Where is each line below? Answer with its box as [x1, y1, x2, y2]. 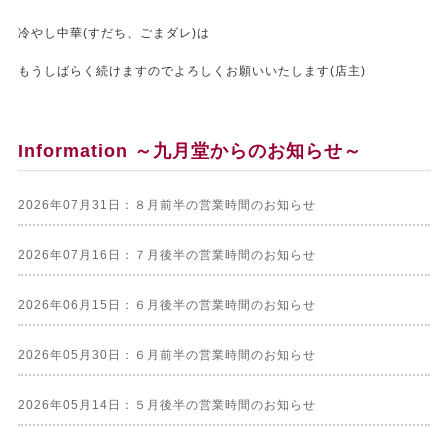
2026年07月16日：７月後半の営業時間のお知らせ [17, 248, 316, 263]
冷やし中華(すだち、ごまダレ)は [17, 26, 210, 41]
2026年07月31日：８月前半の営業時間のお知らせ [17, 198, 316, 213]
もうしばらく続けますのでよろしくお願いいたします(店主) [17, 64, 366, 79]
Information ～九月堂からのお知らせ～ [17, 141, 362, 162]
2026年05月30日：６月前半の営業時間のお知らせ [17, 348, 316, 363]
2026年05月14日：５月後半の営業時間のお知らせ [17, 398, 316, 413]
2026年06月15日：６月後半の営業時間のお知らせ [17, 298, 316, 313]
